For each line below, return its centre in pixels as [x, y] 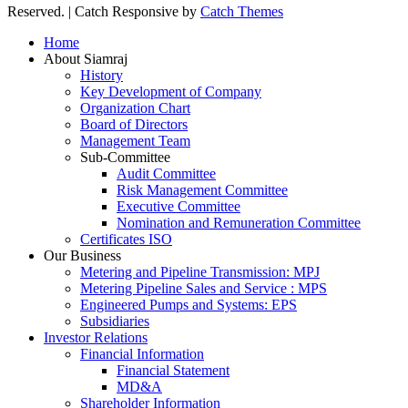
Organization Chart [135, 107]
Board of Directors [134, 124]
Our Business [82, 255]
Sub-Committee [125, 157]
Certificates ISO [126, 239]
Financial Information [142, 353]
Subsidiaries [115, 321]
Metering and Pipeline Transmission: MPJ [200, 271]
